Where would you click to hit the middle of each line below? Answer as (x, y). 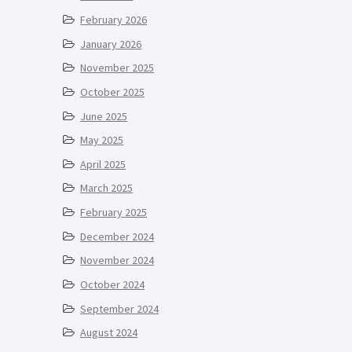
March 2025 (107, 188)
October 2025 (113, 92)
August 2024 (109, 333)
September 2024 (120, 308)
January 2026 (111, 44)
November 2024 (117, 260)
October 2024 (113, 284)
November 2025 (117, 68)
